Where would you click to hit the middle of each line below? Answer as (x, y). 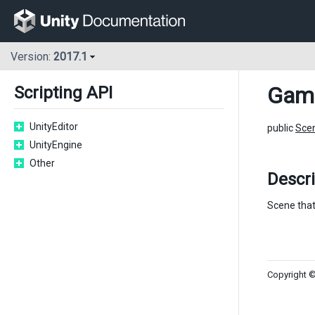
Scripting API (63, 93)
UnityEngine (56, 145)
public (281, 128)
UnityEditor (54, 127)
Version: (32, 57)
